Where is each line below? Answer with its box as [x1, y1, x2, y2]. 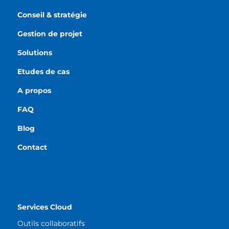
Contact [17, 142, 47, 152]
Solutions [17, 48, 52, 57]
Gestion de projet [17, 29, 82, 38]
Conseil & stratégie [17, 10, 87, 19]
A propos [17, 85, 51, 95]
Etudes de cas [17, 66, 70, 76]
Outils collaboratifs [17, 218, 85, 228]
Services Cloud [17, 202, 72, 212]
